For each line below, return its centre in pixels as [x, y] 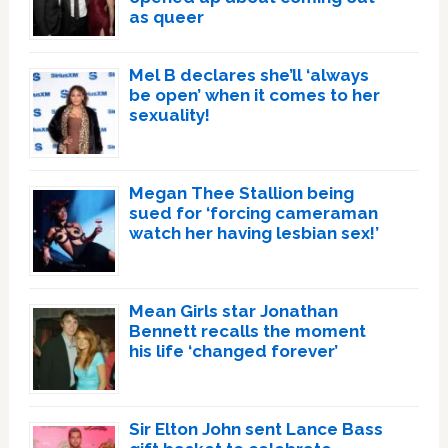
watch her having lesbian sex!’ [253, 232]
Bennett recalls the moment [247, 330]
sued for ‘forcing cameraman [253, 212]
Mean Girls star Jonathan [233, 310]
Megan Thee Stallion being [241, 192]
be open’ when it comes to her [254, 94]
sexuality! [169, 114]
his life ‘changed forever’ [233, 350]
